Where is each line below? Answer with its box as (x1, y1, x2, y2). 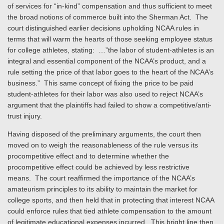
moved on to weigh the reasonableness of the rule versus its (7, 141, 198, 149)
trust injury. (7, 112, 44, 120)
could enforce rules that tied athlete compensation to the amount (7, 207, 211, 215)
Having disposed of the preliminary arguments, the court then (7, 130, 201, 138)
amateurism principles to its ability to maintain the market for (7, 185, 197, 193)
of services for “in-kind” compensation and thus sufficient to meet (7, 2, 212, 10)
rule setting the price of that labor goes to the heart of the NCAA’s (7, 68, 213, 76)
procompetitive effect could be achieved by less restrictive (7, 163, 189, 171)
